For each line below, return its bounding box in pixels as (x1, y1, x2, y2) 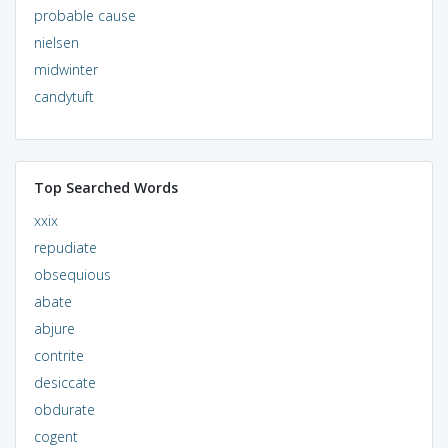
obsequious (33, 264, 111, 284)
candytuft (33, 86, 94, 106)
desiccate (33, 372, 96, 392)
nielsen (33, 32, 79, 52)
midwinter (33, 59, 98, 79)
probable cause (33, 5, 136, 25)
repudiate (33, 237, 97, 257)
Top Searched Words (33, 177, 178, 197)
